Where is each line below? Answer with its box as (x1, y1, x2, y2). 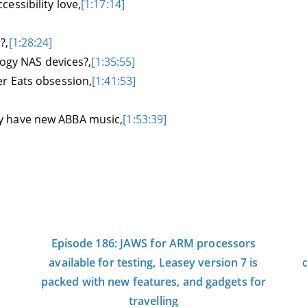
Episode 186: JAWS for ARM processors (51, 236, 256, 251)
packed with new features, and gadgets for (40, 274, 267, 290)
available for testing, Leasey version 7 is (49, 255, 258, 271)
